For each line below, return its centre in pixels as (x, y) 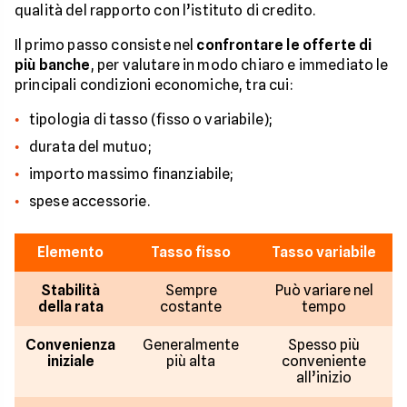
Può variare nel (324, 290)
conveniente (324, 361)
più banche (53, 65)
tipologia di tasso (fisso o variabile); (151, 119)
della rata (70, 306)
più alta (191, 361)
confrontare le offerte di (284, 45)
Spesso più (324, 344)
